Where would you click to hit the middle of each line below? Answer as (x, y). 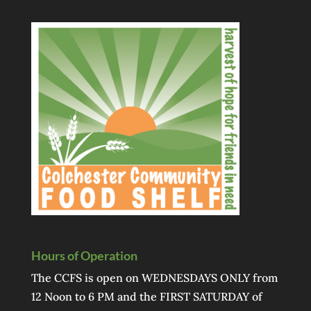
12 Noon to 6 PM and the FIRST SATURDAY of (146, 297)
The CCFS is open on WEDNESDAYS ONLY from (154, 278)
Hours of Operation (84, 256)
